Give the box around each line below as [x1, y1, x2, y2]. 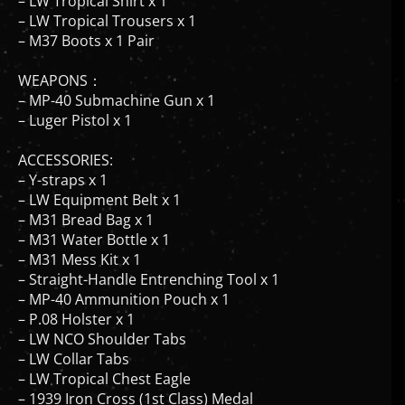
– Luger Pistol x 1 [18, 94, 132, 115]
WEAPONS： [18, 54, 102, 75]
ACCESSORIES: [18, 134, 113, 155]
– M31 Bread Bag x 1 [18, 193, 154, 214]
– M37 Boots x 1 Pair [18, 14, 155, 35]
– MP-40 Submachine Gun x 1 [18, 74, 215, 95]
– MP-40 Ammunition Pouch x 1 [18, 273, 230, 294]
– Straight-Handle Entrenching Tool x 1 [18, 253, 279, 274]
